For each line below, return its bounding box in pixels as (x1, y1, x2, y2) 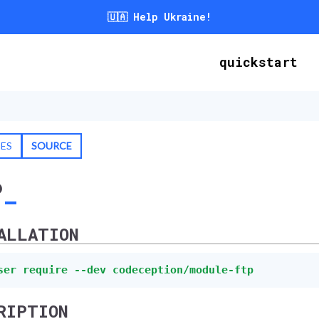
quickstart (219, 53, 298, 70)
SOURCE (31, 139, 72, 152)
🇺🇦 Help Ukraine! (108, 10, 211, 23)
